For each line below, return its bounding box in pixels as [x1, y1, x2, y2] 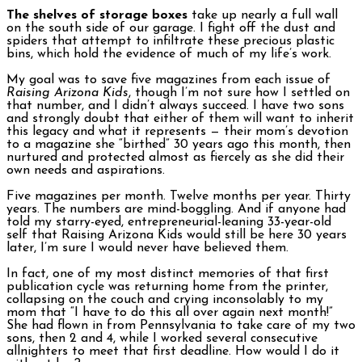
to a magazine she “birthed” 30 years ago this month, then [6, 138, 351, 152]
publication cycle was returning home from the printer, [6, 280, 328, 294]
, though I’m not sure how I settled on [128, 86, 350, 100]
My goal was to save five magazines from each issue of [6, 74, 330, 87]
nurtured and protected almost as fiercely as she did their [6, 151, 344, 165]
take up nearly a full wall [187, 9, 338, 23]
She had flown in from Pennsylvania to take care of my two [6, 319, 356, 333]
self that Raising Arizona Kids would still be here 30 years [6, 229, 347, 242]
